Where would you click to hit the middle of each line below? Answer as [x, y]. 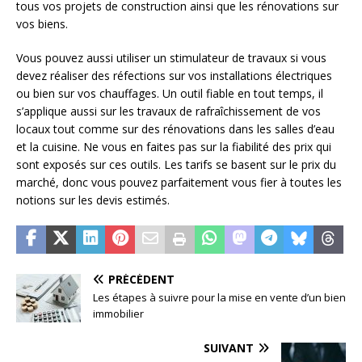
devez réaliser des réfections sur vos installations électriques [174, 75]
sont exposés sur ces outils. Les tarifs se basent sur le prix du [176, 164]
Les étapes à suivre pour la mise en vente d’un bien [219, 297]
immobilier [118, 313]
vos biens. [42, 23]
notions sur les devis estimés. [93, 200]
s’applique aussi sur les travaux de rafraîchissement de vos [168, 111]
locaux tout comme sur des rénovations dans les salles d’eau [175, 128]
